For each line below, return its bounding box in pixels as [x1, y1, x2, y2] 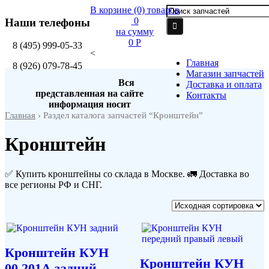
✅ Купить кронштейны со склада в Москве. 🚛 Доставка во [5, 168, 249, 179]
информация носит [48, 99, 131, 109]
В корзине [90, 5, 131, 15]
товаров [147, 5, 180, 15]
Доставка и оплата [186, 79, 262, 89]
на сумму [116, 26, 154, 37]
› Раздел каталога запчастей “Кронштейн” [35, 110, 203, 120]
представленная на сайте [35, 88, 144, 98]
